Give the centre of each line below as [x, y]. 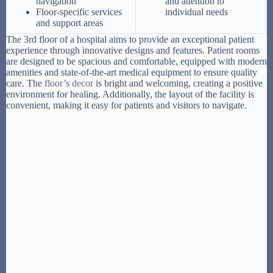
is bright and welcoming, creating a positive [178, 83]
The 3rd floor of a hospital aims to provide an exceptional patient [130, 40]
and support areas [69, 23]
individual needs [197, 12]
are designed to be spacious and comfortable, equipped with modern [136, 62]
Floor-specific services [79, 12]
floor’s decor [69, 83]
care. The [25, 83]
